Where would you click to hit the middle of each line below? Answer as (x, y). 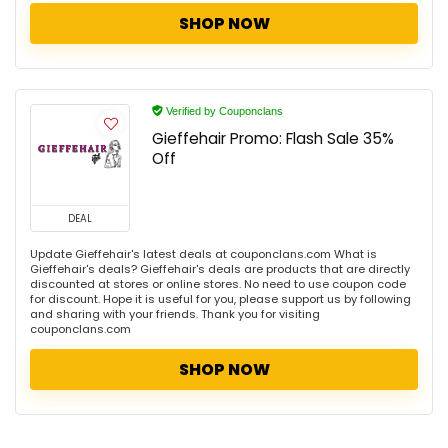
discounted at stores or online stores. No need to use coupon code (218, 283)
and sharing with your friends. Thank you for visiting (175, 313)
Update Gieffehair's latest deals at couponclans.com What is (203, 253)
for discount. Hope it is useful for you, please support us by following (220, 298)
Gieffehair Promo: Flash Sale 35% (273, 138)
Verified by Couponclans (223, 110)
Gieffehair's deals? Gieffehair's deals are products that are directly (220, 268)
